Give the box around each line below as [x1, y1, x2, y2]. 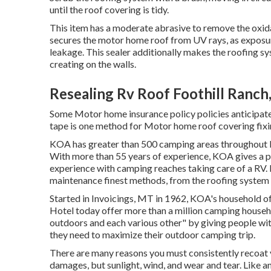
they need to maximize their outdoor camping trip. [50, 229, 255, 240]
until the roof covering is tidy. [50, 4, 169, 15]
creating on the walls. [50, 58, 136, 70]
